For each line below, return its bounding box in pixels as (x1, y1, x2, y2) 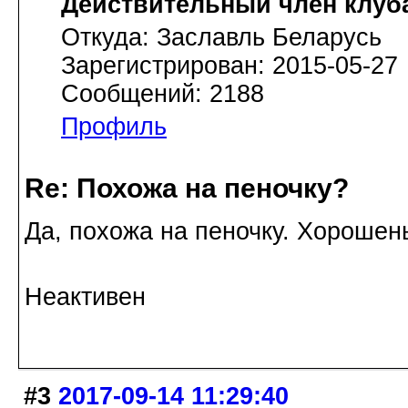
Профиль (61, 112, 167, 140)
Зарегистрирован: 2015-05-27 (61, 51, 398, 79)
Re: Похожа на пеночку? (25, 173, 349, 204)
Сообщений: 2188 (61, 79, 264, 107)
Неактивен (25, 283, 146, 311)
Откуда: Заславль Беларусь (61, 23, 382, 51)
